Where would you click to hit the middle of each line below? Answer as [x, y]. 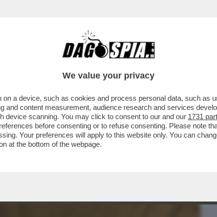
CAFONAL [74, 62]
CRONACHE [124, 62]
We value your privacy [108, 76]
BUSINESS [25, 62]
